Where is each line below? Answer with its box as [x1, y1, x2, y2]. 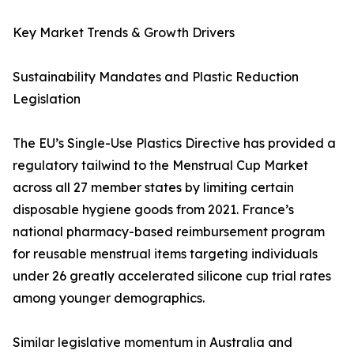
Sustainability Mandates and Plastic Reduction [13, 69, 299, 85]
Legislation [13, 91, 81, 107]
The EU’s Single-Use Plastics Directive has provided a [13, 135, 336, 152]
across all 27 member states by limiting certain [13, 179, 294, 196]
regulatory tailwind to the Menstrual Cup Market [13, 157, 308, 174]
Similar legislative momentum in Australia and [13, 334, 292, 351]
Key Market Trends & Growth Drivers [13, 24, 235, 41]
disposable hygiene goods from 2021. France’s [13, 201, 294, 218]
